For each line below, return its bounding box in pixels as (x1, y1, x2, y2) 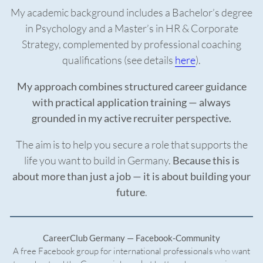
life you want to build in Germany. (23, 154, 173, 167)
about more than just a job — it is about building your (12, 170, 251, 183)
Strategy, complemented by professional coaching (22, 38, 241, 51)
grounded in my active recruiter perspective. (32, 112, 231, 125)
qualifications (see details (62, 53, 175, 67)
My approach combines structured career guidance (16, 80, 247, 93)
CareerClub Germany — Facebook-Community (43, 232, 220, 244)
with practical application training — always (32, 96, 231, 109)
